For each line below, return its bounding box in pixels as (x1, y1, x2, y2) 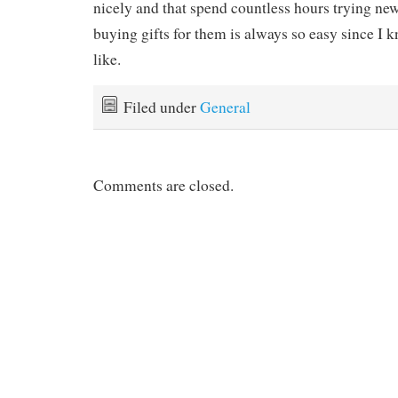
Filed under (123, 97, 200, 118)
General (200, 97, 251, 118)
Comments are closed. (93, 175, 234, 196)
